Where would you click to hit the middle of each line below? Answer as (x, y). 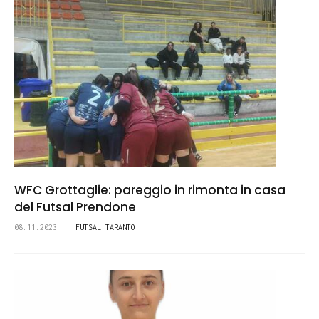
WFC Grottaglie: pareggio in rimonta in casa (150, 190)
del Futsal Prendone (75, 208)
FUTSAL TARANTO (105, 228)
